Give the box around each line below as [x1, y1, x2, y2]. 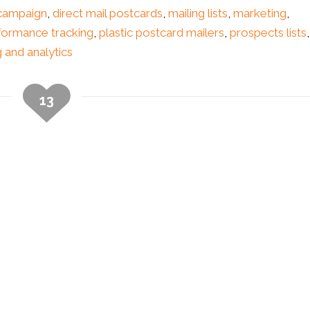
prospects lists [230, 26, 307, 40]
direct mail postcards [53, 6, 163, 21]
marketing [233, 6, 286, 21]
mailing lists [168, 6, 228, 21]
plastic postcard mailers [99, 26, 224, 40]
